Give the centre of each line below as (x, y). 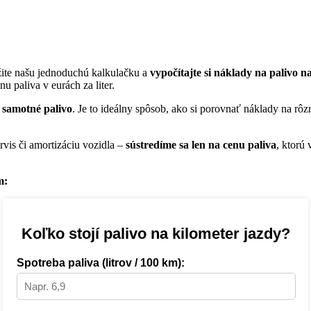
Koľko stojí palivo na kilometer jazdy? (155, 234)
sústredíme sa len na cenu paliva (201, 145)
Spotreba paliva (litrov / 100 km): (101, 263)
